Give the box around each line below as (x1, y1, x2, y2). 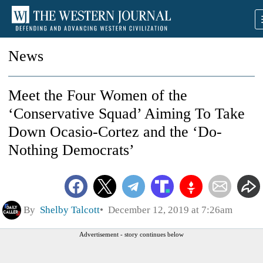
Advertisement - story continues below (79, 230, 184, 238)
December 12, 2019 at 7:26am (103, 204, 232, 215)
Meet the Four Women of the (8, 87, 187, 104)
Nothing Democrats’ (8, 141, 134, 159)
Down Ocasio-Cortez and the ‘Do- (8, 123, 222, 140)
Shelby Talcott (40, 204, 100, 215)
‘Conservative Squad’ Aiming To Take (8, 105, 245, 122)
